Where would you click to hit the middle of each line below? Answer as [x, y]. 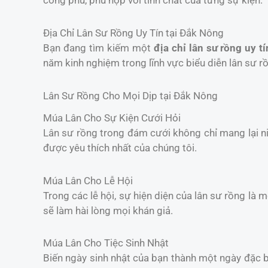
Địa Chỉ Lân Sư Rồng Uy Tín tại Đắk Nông [133, 33]
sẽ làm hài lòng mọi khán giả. [108, 210]
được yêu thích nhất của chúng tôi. [120, 147]
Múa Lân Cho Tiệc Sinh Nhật [106, 243]
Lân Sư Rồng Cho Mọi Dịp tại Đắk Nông [130, 95]
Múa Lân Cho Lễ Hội [88, 180]
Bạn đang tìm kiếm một [98, 48]
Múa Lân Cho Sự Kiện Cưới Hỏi [112, 118]
